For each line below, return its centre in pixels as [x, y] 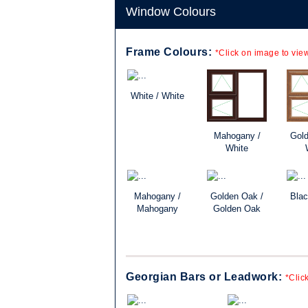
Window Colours [171, 12]
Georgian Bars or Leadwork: [206, 277]
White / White [157, 96]
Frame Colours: [170, 52]
